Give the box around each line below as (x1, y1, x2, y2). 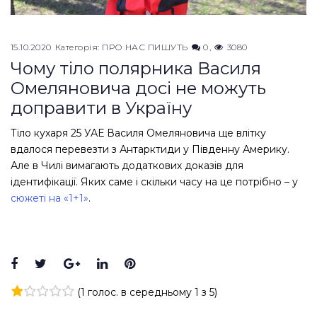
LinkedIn (108, 256, 163, 272)
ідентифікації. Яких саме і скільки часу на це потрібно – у (11, 175, 298, 189)
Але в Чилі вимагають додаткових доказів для (11, 159, 246, 173)
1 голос (81, 286, 116, 299)
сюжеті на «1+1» (11, 192, 88, 205)
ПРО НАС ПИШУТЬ (102, 41, 188, 52)
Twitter (47, 256, 92, 272)
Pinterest (135, 256, 193, 272)
